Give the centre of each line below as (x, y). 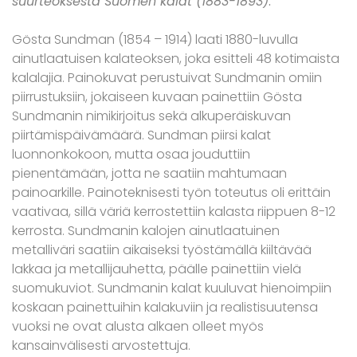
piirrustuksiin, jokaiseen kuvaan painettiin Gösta (157, 97)
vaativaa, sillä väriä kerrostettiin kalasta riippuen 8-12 (174, 212)
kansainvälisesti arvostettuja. (101, 346)
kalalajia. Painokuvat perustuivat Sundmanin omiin (167, 78)
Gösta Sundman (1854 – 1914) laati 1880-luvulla (155, 40)
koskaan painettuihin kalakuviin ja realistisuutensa (165, 308)
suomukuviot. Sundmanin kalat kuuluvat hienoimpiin (172, 288)
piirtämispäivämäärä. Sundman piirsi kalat (141, 135)
